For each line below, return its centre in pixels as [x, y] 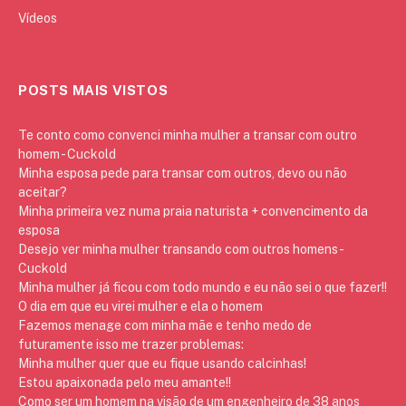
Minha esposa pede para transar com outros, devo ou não [183, 173]
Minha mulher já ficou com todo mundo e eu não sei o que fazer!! [203, 287]
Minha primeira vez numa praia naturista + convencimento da [193, 211]
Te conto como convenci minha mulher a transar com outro [188, 135]
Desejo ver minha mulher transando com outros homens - [180, 249]
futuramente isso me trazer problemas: [131, 344]
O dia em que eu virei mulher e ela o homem [140, 306]
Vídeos [38, 18]
